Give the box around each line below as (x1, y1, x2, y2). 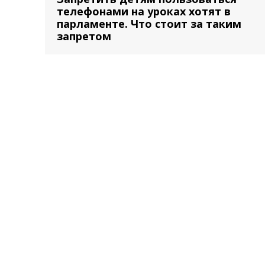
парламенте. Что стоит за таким (57, 16, 241, 31)
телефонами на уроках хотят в (57, 4, 231, 18)
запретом (57, 28, 111, 43)
